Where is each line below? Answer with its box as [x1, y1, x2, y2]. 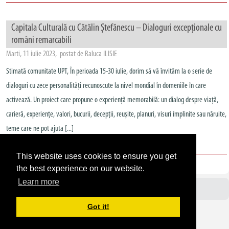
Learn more [18, 177, 60, 186]
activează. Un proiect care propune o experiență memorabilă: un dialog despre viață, [6, 96, 218, 104]
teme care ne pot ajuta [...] [6, 125, 74, 133]
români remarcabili [11, 35, 72, 45]
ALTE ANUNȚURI [9, 146, 36, 152]
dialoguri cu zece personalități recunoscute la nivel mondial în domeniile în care [6, 82, 206, 90]
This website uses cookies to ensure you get [16, 151, 176, 161]
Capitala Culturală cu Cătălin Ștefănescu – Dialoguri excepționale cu [11, 23, 222, 33]
